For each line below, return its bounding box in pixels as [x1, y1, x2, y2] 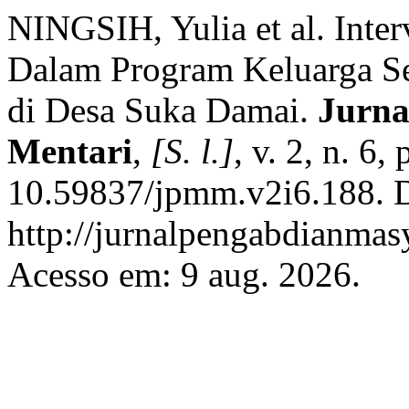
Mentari [7, 131, 132, 171]
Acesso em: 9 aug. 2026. [7, 255, 361, 294]
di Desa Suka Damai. [7, 90, 318, 130]
